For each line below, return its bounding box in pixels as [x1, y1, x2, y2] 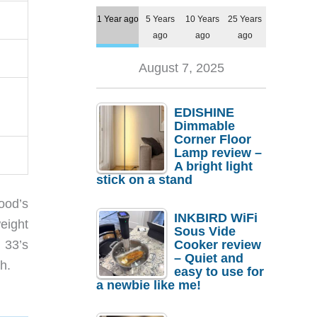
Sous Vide [174, 224, 236, 238]
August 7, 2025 [138, 61, 224, 76]
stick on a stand [96, 173, 192, 188]
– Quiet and [174, 250, 243, 265]
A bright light [174, 159, 253, 174]
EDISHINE [174, 105, 234, 120]
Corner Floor [174, 132, 251, 147]
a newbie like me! [96, 277, 201, 292]
